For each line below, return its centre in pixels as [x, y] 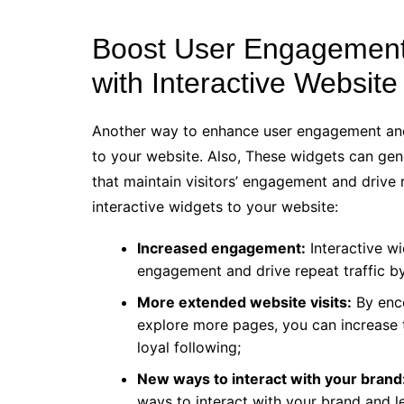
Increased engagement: [221, 248]
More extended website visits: [244, 302]
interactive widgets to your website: [215, 207]
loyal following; [189, 347]
